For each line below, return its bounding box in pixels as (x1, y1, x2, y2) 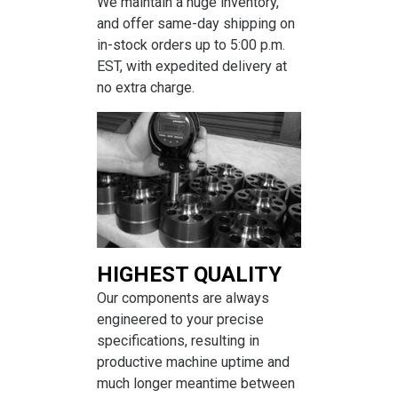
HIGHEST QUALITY (97, 262, 282, 288)
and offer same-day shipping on (97, 14, 295, 32)
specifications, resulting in (97, 332, 259, 350)
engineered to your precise (97, 311, 264, 329)
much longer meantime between (97, 375, 295, 393)
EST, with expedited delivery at (97, 57, 287, 75)
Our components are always (97, 290, 269, 307)
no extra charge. (97, 78, 195, 96)
